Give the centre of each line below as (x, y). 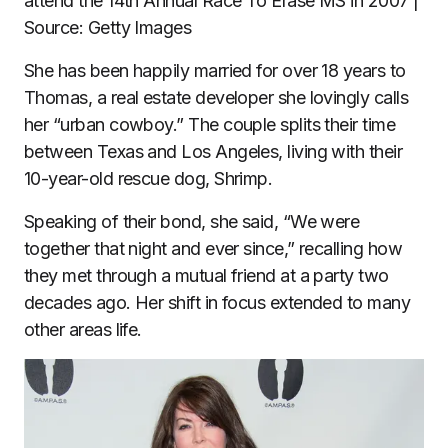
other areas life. (83, 329)
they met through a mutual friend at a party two (206, 275)
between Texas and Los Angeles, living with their (213, 151)
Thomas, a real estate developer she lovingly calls (216, 97)
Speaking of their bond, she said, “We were (192, 221)
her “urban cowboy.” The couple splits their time (210, 124)
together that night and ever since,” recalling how (213, 248)
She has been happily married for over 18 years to (215, 70)
